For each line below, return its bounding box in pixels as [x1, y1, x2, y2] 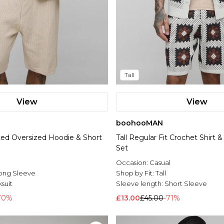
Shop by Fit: [116, 169, 155, 177]
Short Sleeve [164, 179, 207, 188]
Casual [149, 158, 170, 167]
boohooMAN [116, 118, 163, 128]
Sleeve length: [116, 179, 164, 188]
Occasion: [116, 158, 149, 167]
